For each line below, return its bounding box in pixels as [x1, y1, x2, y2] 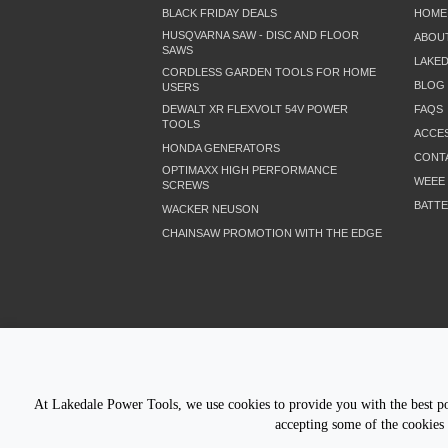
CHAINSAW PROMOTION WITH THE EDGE [162, 227, 382, 240]
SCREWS [162, 179, 209, 192]
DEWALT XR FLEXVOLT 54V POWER [162, 103, 348, 116]
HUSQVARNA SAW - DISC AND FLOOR [162, 29, 359, 42]
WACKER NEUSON [162, 203, 259, 216]
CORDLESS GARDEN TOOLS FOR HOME [162, 66, 376, 79]
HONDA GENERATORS [162, 142, 280, 155]
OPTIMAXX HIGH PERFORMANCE [162, 164, 337, 177]
